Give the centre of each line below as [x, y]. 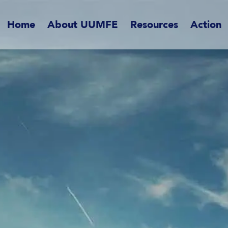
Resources [154, 24]
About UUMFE [82, 24]
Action [206, 24]
